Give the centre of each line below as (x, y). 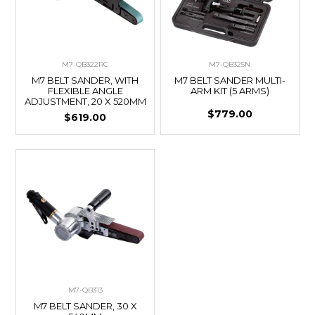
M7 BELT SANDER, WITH (85, 80)
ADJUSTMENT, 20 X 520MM (85, 101)
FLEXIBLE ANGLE (85, 90)
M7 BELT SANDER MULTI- (230, 80)
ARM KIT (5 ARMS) (230, 90)
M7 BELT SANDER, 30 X (85, 306)
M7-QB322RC (85, 64)
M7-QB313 (85, 290)
